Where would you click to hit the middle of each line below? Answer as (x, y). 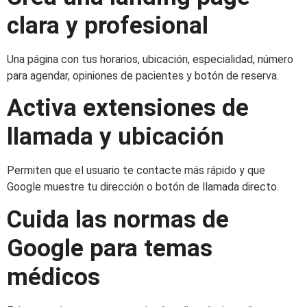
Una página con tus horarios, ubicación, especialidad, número (150, 60)
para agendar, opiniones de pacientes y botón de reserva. (143, 76)
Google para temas (110, 248)
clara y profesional (108, 26)
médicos (53, 277)
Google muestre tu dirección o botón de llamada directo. (143, 187)
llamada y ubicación (115, 137)
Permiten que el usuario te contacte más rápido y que (136, 171)
